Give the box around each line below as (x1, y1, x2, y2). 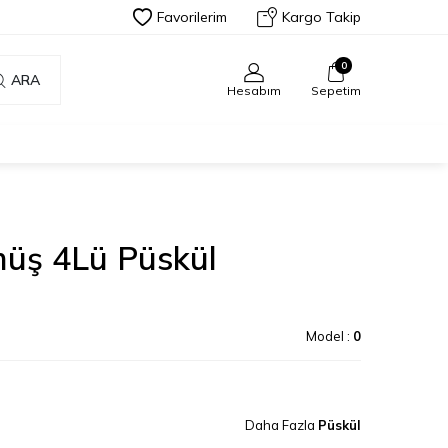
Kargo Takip (282, 8, 361, 26)
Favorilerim (157, 8, 227, 26)
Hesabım (227, 82, 281, 98)
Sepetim (311, 82, 361, 98)
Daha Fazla (245, 417, 318, 433)
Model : (306, 328, 353, 344)
